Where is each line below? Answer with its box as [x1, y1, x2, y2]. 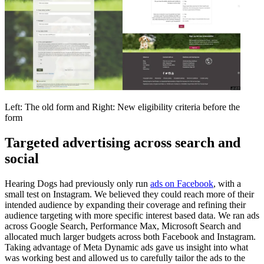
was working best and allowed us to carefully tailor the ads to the [5, 252, 245, 263]
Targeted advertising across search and [5, 134, 240, 150]
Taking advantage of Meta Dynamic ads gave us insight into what [5, 242, 248, 252]
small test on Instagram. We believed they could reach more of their [5, 189, 254, 199]
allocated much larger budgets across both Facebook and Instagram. [5, 231, 256, 242]
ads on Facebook [150, 178, 213, 189]
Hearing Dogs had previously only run [5, 178, 150, 189]
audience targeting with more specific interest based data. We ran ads [5, 210, 259, 220]
